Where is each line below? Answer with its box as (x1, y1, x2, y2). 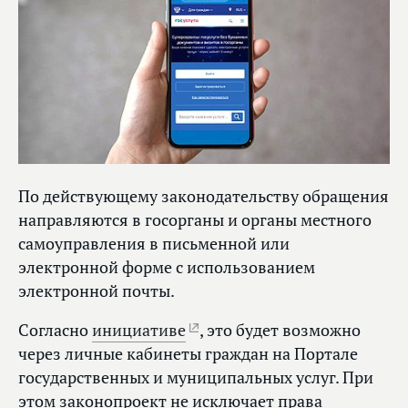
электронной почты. (18, 280, 178, 302)
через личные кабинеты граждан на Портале (18, 343, 358, 365)
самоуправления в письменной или (18, 233, 290, 255)
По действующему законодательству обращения (18, 186, 389, 208)
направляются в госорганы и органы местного (18, 209, 372, 231)
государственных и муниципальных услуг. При (18, 367, 373, 389)
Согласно (18, 320, 92, 342)
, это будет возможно (199, 320, 361, 342)
